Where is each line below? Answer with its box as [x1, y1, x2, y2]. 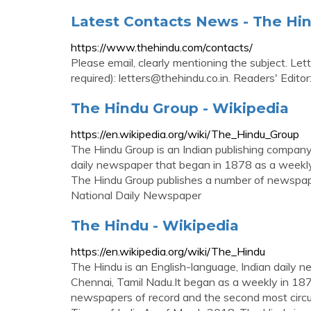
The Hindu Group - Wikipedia [71, 99, 289, 117]
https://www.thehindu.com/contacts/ [71, 40, 253, 54]
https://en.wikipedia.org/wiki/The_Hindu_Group [71, 127, 299, 141]
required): [71, 71, 119, 85]
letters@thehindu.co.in [119, 71, 228, 85]
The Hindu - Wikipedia [71, 217, 239, 234]
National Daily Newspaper [71, 188, 201, 202]
